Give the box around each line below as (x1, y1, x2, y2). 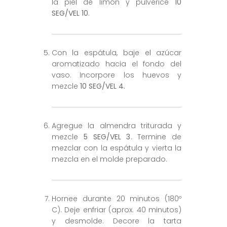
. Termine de (130, 132, 182, 142)
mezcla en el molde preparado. (51, 154, 167, 165)
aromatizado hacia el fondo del (51, 59, 182, 69)
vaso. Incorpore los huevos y (51, 70, 182, 81)
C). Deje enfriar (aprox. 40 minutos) (51, 205, 182, 215)
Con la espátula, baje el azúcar (51, 48, 182, 58)
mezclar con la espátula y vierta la (51, 143, 182, 154)
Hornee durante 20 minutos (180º (51, 194, 182, 204)
